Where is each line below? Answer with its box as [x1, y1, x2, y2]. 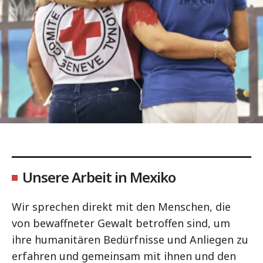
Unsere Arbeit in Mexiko [22, 167, 176, 187]
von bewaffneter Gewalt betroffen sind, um [12, 216, 230, 230]
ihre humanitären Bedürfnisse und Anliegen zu [12, 232, 248, 247]
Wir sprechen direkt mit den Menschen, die [12, 200, 231, 214]
